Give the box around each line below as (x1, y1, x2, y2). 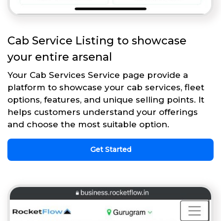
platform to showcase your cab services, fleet (7, 82, 204, 92)
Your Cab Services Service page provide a (7, 70, 188, 80)
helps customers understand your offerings (7, 107, 198, 117)
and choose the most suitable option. (7, 119, 169, 129)
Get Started (90, 145, 131, 154)
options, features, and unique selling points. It (7, 94, 204, 105)
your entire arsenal (7, 50, 112, 64)
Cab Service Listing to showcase (7, 34, 186, 47)
